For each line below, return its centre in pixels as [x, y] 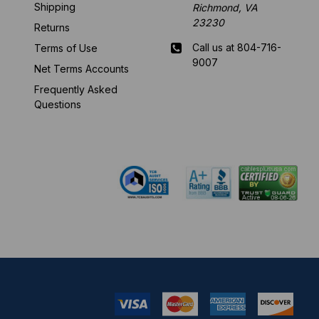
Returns [52, 27]
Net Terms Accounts [81, 68]
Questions [57, 104]
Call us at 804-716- [237, 47]
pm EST [211, 112]
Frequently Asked [75, 89]
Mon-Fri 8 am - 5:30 [239, 97]
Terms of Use [66, 48]
